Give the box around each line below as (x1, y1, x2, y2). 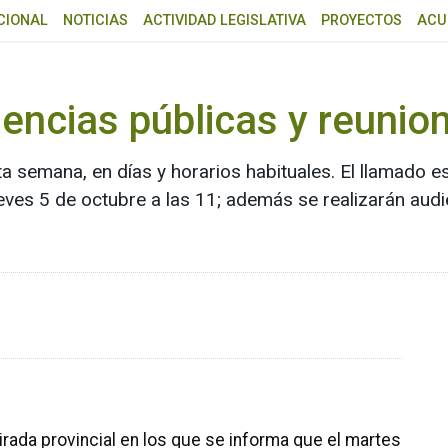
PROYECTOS (321, 12, 402, 30)
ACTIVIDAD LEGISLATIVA (143, 12, 306, 30)
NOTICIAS (63, 12, 128, 30)
